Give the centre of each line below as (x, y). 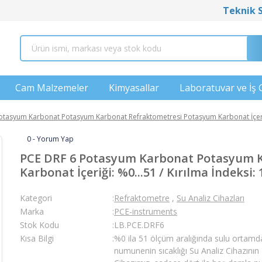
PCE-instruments (146, 211)
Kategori (36, 198)
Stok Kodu (39, 225)
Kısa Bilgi (37, 238)
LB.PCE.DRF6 (139, 225)
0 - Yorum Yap (50, 139)
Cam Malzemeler (52, 88)
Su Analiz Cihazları (211, 198)
